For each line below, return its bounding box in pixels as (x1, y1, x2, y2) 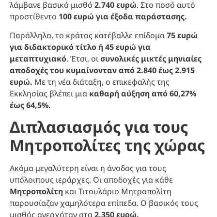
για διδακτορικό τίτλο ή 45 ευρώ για (10, 41, 151, 52)
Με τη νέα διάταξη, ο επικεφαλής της (34, 76, 170, 87)
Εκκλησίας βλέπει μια (10, 88, 89, 99)
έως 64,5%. (10, 99, 51, 110)
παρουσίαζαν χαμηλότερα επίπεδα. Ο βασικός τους (10, 198, 198, 209)
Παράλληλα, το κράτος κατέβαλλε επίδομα (10, 30, 167, 41)
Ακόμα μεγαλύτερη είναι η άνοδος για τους (10, 163, 166, 174)
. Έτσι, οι (66, 53, 100, 64)
